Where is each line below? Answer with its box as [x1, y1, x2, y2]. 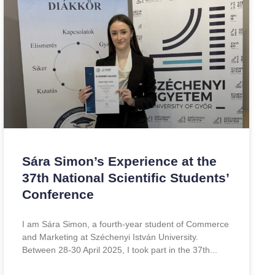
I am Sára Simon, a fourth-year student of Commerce [22, 219, 229, 229]
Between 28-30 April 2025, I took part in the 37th [22, 245, 210, 255]
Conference [22, 187, 94, 201]
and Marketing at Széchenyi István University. [22, 232, 198, 242]
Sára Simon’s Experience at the [22, 154, 217, 168]
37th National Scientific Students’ [22, 171, 229, 185]
